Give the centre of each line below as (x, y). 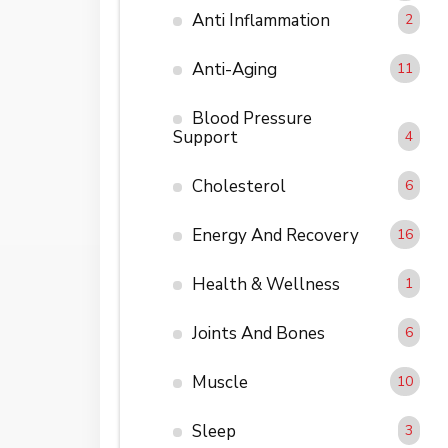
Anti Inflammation (260, 20)
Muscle (219, 382)
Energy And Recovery (275, 235)
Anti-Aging (234, 69)
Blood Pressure (251, 118)
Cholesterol (238, 186)
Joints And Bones (258, 333)
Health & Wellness (265, 284)
